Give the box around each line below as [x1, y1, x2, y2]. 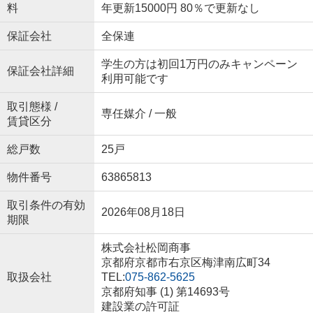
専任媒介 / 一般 [101, 108, 177, 119]
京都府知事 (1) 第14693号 [101, 286, 230, 298]
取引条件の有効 [6, 199, 85, 211]
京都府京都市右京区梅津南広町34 [101, 256, 273, 268]
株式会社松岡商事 [101, 242, 191, 254]
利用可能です [101, 73, 168, 85]
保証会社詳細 [6, 65, 74, 77]
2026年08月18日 [101, 206, 185, 218]
